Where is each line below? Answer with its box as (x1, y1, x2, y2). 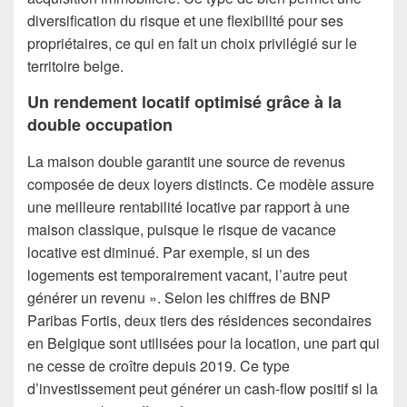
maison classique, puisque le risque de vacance (27, 218, 336, 240)
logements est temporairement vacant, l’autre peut (27, 263, 347, 285)
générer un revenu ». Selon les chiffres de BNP (27, 286, 331, 308)
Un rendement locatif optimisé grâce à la (27, 90, 342, 114)
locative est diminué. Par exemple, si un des (27, 241, 310, 263)
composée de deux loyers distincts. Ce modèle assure (27, 173, 374, 194)
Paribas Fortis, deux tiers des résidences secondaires (27, 309, 372, 331)
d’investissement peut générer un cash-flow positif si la (27, 377, 378, 399)
